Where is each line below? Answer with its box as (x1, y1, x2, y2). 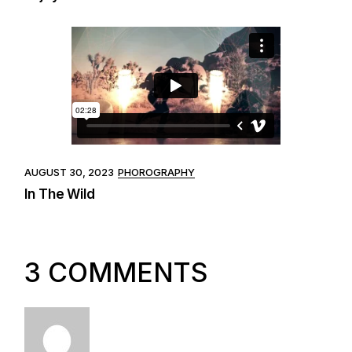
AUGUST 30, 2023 (24, 165, 115, 178)
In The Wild (24, 186, 95, 203)
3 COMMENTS (24, 256, 208, 289)
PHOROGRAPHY (118, 165, 196, 178)
